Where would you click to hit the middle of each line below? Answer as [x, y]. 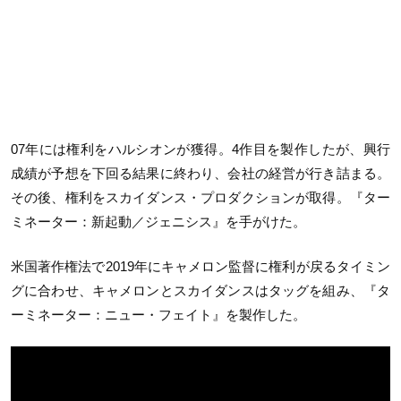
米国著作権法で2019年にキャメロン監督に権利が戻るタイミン [200, 266]
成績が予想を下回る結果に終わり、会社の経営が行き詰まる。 [200, 174]
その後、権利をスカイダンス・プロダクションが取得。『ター [200, 198]
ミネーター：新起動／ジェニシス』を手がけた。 [158, 222]
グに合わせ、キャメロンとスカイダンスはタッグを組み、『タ [200, 290]
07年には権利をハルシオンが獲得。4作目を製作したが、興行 [200, 149]
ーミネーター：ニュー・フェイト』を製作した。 [158, 314]
